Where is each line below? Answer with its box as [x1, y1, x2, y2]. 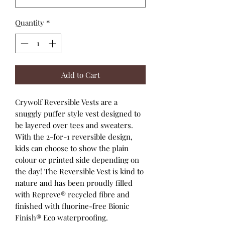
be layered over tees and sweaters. [15, 120, 133, 130]
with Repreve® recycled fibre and [15, 189, 130, 199]
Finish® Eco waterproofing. [15, 212, 108, 222]
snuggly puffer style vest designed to [15, 108, 141, 119]
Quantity [15, 18, 44, 28]
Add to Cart [61, 69, 100, 80]
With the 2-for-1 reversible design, [15, 131, 133, 142]
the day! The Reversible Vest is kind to [15, 166, 144, 176]
